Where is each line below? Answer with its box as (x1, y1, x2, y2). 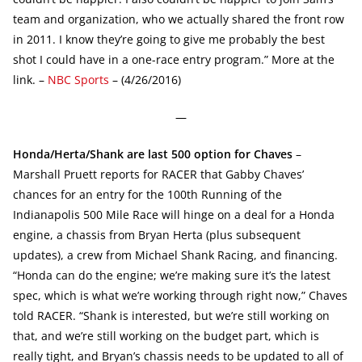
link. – (13, 71, 48, 87)
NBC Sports (48, 71, 109, 87)
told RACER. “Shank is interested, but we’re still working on (13, 307, 330, 323)
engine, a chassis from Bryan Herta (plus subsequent (13, 226, 301, 242)
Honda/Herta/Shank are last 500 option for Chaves (13, 145, 293, 162)
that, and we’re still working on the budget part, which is (13, 327, 319, 343)
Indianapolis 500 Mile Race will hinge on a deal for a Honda (13, 206, 335, 222)
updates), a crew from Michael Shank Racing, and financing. (13, 246, 338, 263)
